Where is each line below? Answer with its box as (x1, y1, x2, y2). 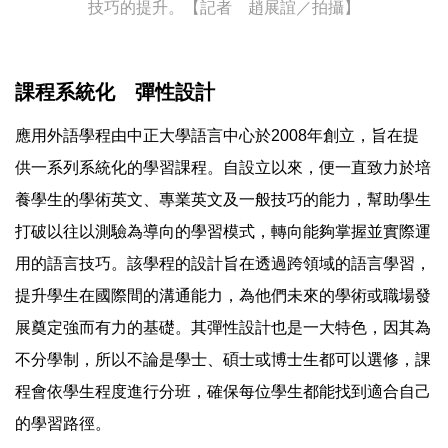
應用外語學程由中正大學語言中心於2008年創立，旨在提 (15, 127, 419, 145)
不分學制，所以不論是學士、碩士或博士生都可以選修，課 (15, 351, 431, 369)
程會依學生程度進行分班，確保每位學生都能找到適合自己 (15, 383, 431, 401)
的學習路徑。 (15, 415, 111, 433)
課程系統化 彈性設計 (15, 81, 215, 104)
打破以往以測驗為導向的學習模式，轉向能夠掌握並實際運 (15, 223, 431, 241)
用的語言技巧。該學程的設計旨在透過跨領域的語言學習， (15, 255, 431, 273)
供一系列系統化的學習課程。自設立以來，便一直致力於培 (15, 159, 431, 177)
